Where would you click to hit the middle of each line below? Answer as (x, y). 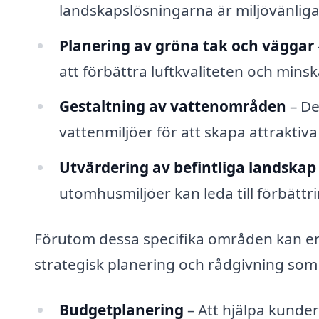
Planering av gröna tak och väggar (186, 45)
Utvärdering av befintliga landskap (187, 168)
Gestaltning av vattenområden (172, 106)
